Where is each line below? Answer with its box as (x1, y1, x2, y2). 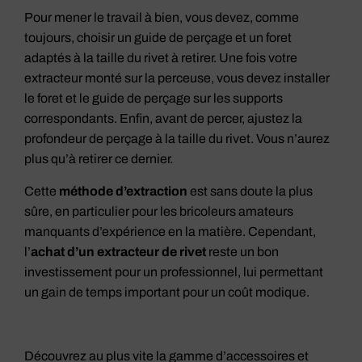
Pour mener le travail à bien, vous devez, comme (24, 11, 299, 25)
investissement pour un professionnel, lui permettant (24, 264, 323, 279)
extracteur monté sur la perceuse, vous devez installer (24, 71, 330, 86)
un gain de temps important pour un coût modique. (24, 284, 309, 299)
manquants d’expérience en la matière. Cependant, (24, 224, 316, 238)
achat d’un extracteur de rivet (31, 244, 206, 259)
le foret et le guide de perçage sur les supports (24, 91, 283, 106)
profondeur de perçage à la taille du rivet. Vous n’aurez (24, 132, 330, 146)
